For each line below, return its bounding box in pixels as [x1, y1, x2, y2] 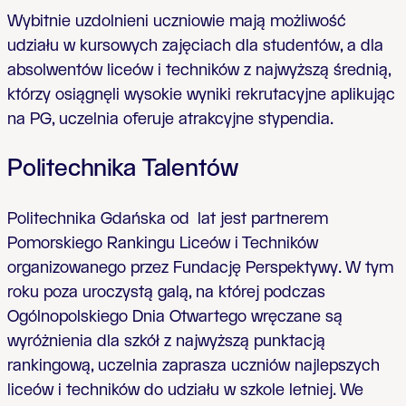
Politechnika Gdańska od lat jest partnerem [7, 208, 328, 229]
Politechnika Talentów [7, 154, 238, 184]
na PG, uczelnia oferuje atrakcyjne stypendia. [7, 109, 333, 130]
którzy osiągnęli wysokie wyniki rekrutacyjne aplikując [7, 84, 395, 105]
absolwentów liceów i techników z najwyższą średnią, [7, 60, 391, 81]
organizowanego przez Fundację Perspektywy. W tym [7, 257, 393, 278]
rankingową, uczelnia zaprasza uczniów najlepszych [7, 355, 380, 376]
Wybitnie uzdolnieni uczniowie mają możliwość [7, 11, 346, 32]
